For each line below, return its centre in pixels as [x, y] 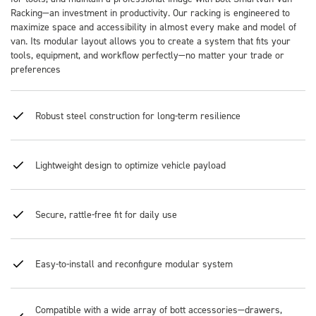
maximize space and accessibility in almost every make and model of [153, 26]
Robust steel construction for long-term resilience [138, 115]
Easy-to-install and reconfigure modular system [134, 263]
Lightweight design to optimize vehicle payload [130, 164]
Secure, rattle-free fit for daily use [106, 214]
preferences [36, 69]
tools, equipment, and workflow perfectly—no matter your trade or [147, 55]
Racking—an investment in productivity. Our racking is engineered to [150, 12]
